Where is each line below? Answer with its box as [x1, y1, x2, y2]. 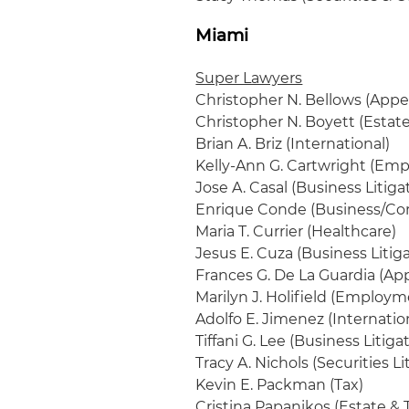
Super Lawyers [195, 69, 303, 87]
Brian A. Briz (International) [195, 135, 391, 152]
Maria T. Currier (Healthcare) [195, 223, 397, 240]
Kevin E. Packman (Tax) [195, 376, 364, 393]
